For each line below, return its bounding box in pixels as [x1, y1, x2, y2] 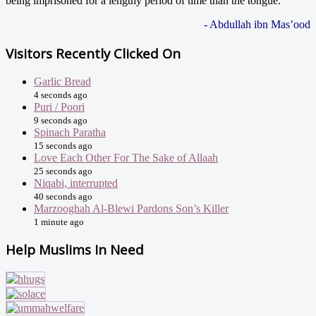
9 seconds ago [34, 114, 87, 126]
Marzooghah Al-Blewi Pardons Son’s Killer [34, 202, 229, 214]
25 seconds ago [34, 165, 92, 176]
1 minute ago [34, 216, 84, 227]
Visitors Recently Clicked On [6, 44, 181, 62]
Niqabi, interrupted [34, 176, 118, 189]
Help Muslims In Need [6, 241, 144, 259]
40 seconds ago [34, 190, 92, 202]
